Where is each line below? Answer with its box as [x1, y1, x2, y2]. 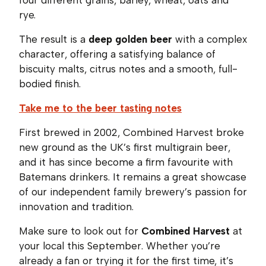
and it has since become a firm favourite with [19, 156, 233, 168]
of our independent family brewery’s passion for [19, 185, 247, 198]
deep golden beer [88, 33, 172, 45]
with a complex [172, 33, 247, 45]
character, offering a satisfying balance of [19, 47, 216, 60]
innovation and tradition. [19, 200, 134, 213]
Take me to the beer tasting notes [19, 102, 182, 114]
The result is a [19, 33, 88, 45]
